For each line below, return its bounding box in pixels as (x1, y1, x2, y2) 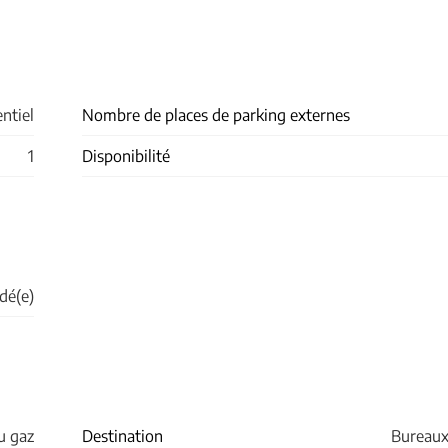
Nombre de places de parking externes (82, 104, 350, 125)
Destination (82, 425, 163, 446)
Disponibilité (82, 145, 170, 166)
